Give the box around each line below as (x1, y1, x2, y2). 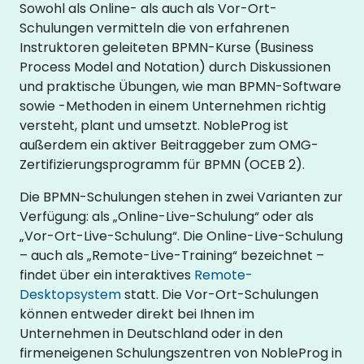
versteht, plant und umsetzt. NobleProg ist (19, 115, 288, 135)
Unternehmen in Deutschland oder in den (19, 323, 283, 343)
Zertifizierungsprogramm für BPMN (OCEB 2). (19, 154, 305, 174)
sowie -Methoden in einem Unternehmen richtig (19, 96, 326, 115)
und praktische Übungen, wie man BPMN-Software (19, 76, 341, 96)
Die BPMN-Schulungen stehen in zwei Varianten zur (19, 187, 343, 206)
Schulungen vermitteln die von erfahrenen (19, 18, 289, 37)
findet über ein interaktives (19, 265, 194, 284)
